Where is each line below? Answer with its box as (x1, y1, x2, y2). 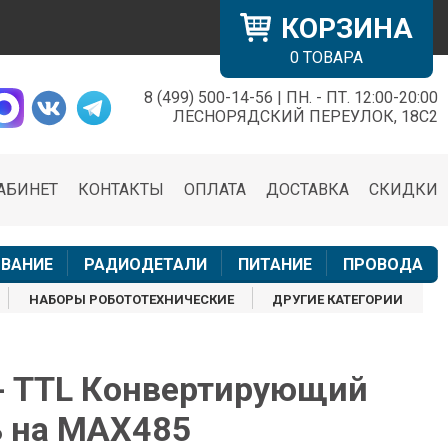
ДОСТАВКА (266, 180, 349, 200)
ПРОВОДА (342, 255, 423, 275)
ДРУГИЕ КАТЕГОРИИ (272, 292, 404, 308)
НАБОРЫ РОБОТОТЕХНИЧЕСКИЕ (28, 292, 234, 308)
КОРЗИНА (281, 12, 413, 45)
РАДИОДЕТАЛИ (83, 255, 207, 275)
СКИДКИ (369, 180, 438, 200)
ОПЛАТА (184, 180, 246, 200)
